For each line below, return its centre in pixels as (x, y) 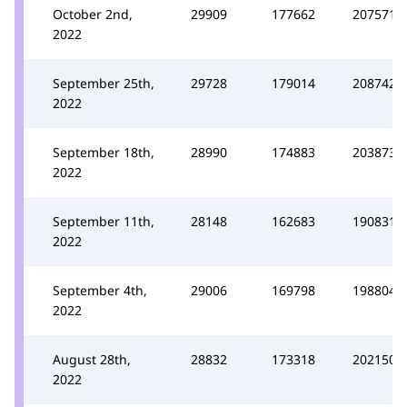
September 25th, (104, 83)
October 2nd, (93, 14)
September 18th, (104, 152)
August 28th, (92, 359)
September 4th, (100, 290)
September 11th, (104, 221)
